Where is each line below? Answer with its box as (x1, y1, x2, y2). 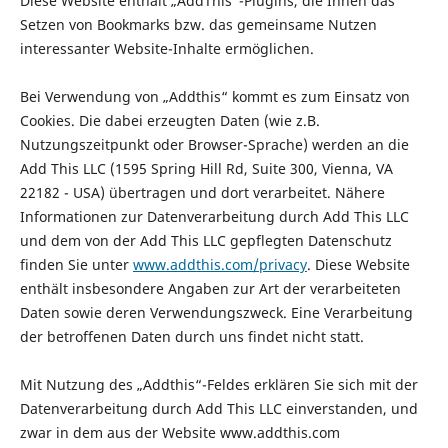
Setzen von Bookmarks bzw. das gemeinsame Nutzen (19, 15, 377, 35)
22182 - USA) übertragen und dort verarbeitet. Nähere (19, 183, 385, 203)
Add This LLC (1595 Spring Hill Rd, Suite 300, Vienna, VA (19, 159, 393, 179)
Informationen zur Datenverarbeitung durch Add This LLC (19, 207, 409, 227)
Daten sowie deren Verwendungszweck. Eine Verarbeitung (19, 303, 413, 323)
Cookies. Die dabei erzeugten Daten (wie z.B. (19, 111, 320, 131)
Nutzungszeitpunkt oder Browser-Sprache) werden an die (19, 135, 409, 155)
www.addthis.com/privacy (132, 255, 307, 275)
